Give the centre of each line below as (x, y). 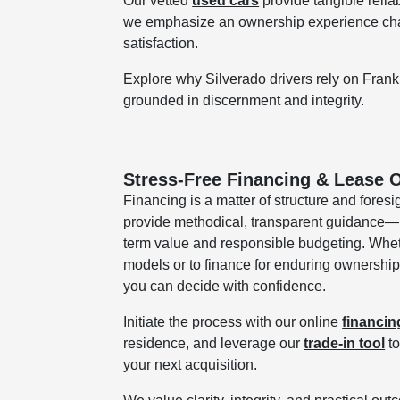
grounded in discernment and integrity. (244, 100)
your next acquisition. (191, 364)
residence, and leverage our (214, 343)
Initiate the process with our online (233, 321)
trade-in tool (345, 343)
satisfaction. (161, 43)
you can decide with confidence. (225, 286)
